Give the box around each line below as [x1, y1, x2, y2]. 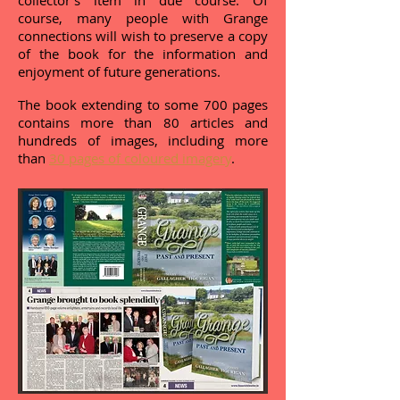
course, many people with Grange [18, 9, 268, 27]
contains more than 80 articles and [18, 113, 268, 131]
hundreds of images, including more [18, 131, 268, 149]
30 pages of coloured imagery [49, 149, 231, 167]
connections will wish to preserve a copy [18, 27, 268, 45]
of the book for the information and [18, 45, 268, 62]
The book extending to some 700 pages [18, 96, 268, 113]
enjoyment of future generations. [18, 62, 221, 80]
